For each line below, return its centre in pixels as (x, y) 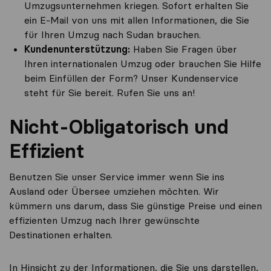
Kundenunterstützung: (79, 49)
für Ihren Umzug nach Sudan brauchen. (113, 34)
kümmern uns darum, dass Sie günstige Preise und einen (135, 206)
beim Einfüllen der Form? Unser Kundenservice (131, 78)
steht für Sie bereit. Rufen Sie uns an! (109, 93)
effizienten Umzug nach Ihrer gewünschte (104, 220)
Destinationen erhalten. (61, 235)
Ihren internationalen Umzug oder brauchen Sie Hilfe (143, 64)
